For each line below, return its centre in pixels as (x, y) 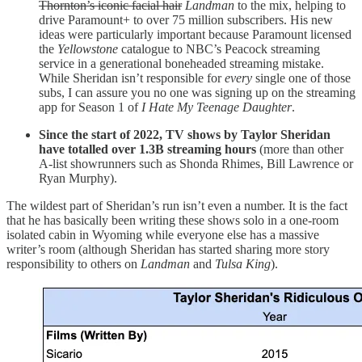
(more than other (300, 149)
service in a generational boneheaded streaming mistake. (181, 63)
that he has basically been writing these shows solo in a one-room (173, 220)
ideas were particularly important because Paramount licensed (195, 34)
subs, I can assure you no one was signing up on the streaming (197, 92)
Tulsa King (243, 263)
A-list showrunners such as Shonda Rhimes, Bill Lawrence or (196, 163)
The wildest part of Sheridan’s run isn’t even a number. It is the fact (177, 205)
